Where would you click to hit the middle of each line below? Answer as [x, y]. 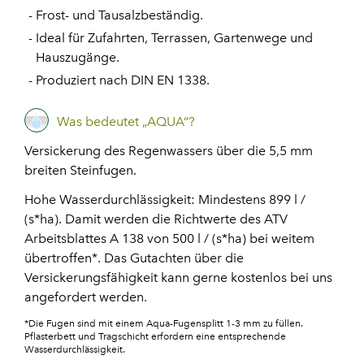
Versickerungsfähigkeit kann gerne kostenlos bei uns [178, 278]
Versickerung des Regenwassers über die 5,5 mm [169, 151]
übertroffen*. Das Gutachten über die [134, 258]
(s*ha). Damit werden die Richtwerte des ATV [156, 219]
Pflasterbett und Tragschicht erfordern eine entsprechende [155, 337]
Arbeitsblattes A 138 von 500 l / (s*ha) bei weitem [169, 239]
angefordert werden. [86, 297]
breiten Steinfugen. [80, 171]
